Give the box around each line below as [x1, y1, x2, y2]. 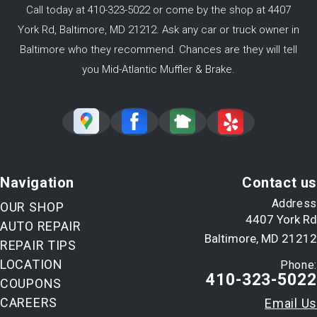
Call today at [26, 3, 88, 16]
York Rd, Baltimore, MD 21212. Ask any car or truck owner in [18, 23, 299, 36]
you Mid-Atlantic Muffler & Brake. [82, 62, 235, 76]
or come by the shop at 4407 [150, 3, 291, 16]
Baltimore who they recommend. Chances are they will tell [20, 42, 297, 56]
